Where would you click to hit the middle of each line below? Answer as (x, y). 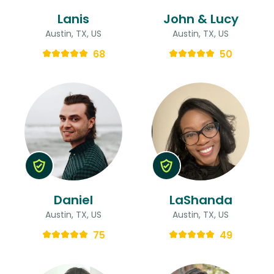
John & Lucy (201, 19)
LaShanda (201, 200)
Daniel (73, 200)
